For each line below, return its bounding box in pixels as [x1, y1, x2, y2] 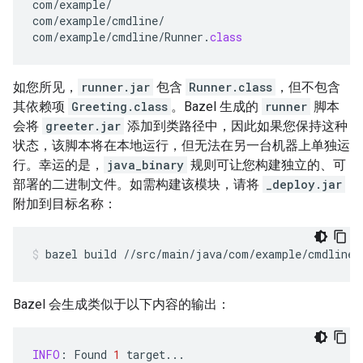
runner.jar [81, 79, 150, 95]
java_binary [107, 156, 184, 173]
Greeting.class [71, 98, 168, 114]
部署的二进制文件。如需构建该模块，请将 [13, 176, 263, 192]
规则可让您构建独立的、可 [187, 156, 346, 173]
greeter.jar [45, 117, 121, 134]
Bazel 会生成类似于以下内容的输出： [13, 296, 230, 312]
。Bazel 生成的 [171, 98, 262, 114]
